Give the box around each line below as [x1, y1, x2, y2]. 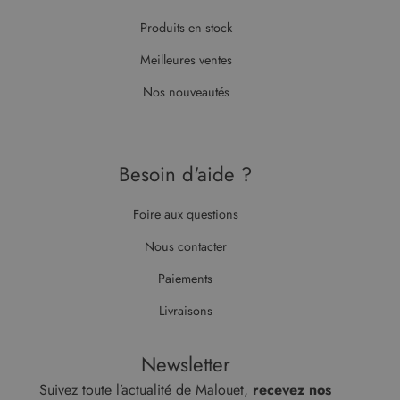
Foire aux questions [132, 204, 238, 223]
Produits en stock [139, 18, 232, 37]
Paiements [158, 269, 213, 287]
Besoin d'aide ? [119, 159, 253, 188]
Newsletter [140, 349, 230, 379]
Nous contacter [144, 237, 227, 255]
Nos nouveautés [142, 82, 229, 101]
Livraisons [158, 301, 212, 320]
